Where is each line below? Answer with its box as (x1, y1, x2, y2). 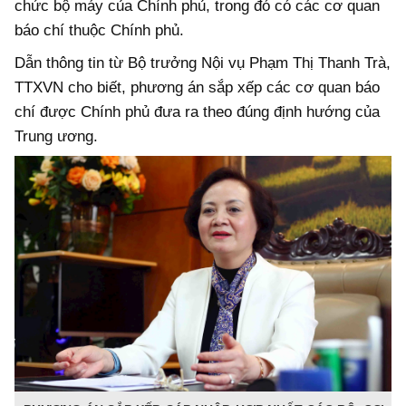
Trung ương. (14, 127, 102, 145)
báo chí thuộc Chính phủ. (14, 22, 184, 40)
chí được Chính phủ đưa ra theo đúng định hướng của (14, 102, 380, 121)
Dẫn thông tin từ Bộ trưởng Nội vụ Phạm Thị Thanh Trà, (14, 53, 391, 72)
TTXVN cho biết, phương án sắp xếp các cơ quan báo (14, 78, 380, 96)
